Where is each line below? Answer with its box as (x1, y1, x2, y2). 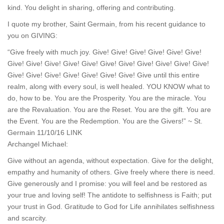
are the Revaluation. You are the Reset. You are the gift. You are (7, 105, 211, 113)
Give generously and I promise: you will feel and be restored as (7, 179, 207, 187)
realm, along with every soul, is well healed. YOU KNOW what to (7, 82, 210, 90)
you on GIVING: (7, 31, 57, 39)
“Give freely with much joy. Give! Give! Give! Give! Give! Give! (7, 48, 201, 56)
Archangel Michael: (7, 140, 68, 148)
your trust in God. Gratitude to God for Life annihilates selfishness (7, 202, 214, 210)
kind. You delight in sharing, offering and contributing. (7, 3, 175, 11)
